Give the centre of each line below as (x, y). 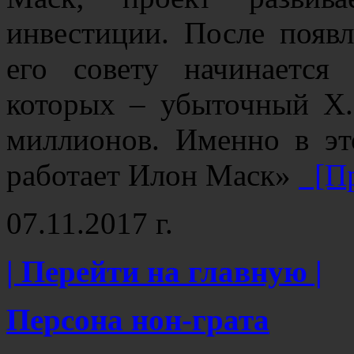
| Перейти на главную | (164, 271)
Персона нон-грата (138, 319)
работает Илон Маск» (153, 175)
